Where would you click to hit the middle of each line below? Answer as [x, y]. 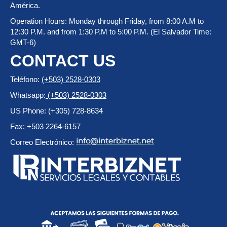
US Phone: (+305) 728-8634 [56, 110]
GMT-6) [23, 42]
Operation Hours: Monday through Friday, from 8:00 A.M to [107, 21]
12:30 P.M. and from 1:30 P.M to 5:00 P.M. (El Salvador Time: [111, 31]
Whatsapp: [28, 95]
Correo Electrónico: [43, 142]
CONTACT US [63, 61]
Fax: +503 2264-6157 [45, 126]
